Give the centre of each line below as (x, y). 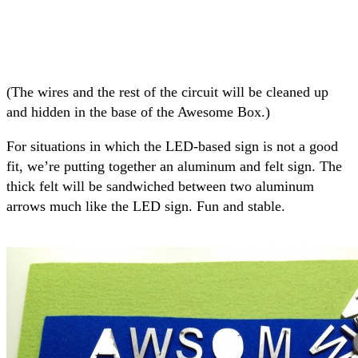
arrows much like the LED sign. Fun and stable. (146, 206)
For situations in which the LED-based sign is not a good (172, 146)
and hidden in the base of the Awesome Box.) (138, 111)
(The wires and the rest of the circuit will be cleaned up (167, 91)
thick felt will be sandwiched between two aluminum (160, 186)
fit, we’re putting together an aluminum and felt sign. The (174, 166)
